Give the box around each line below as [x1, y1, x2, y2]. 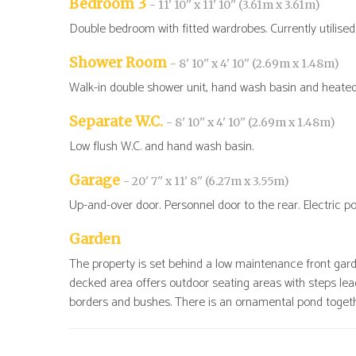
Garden [69, 230, 121, 248]
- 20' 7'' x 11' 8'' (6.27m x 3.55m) [123, 174, 289, 188]
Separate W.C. [69, 113, 166, 130]
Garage [69, 172, 123, 189]
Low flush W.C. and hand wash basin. [69, 136, 253, 157]
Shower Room [69, 54, 170, 72]
